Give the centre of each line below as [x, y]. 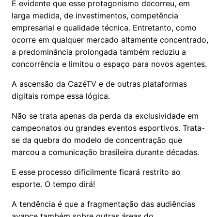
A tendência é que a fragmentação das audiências [103, 204]
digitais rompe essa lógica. [61, 96]
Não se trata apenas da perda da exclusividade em [105, 116]
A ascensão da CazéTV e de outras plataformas [99, 84]
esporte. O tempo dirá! [53, 184]
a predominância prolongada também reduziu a [99, 52]
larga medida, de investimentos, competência [95, 15]
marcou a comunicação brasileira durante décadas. [105, 152]
